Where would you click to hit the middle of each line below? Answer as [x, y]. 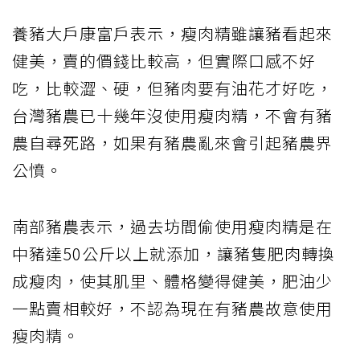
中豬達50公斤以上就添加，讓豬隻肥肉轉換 [174, 254]
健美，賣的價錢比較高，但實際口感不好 [164, 61]
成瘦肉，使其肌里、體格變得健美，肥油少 [172, 281]
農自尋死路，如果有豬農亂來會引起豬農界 [172, 143]
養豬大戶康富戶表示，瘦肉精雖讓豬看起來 [172, 34]
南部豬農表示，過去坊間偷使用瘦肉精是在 [172, 227]
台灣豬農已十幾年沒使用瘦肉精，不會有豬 [172, 116]
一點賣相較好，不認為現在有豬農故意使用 [172, 309]
